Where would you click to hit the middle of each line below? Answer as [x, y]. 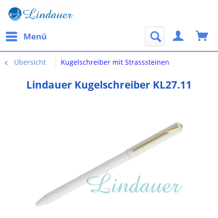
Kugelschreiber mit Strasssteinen [115, 62]
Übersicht [30, 62]
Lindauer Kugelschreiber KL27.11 [109, 85]
